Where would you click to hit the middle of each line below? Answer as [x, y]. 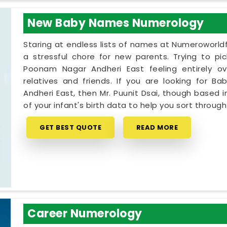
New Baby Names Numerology [116, 23]
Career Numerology [85, 214]
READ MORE [157, 127]
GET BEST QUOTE [71, 127]
